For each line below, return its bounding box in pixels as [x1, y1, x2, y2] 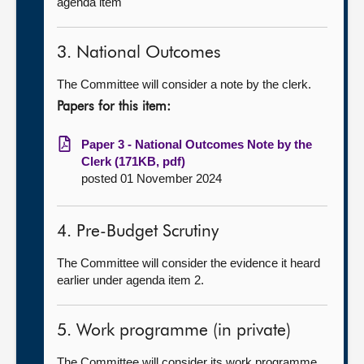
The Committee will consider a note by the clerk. [57, 77, 311, 91]
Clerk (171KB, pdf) [81, 154, 185, 168]
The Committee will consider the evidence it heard [57, 256, 320, 270]
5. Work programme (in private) [57, 323, 291, 340]
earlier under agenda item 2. [57, 273, 204, 287]
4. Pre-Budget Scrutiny [57, 223, 219, 240]
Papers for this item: [57, 101, 171, 114]
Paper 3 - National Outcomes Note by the [81, 137, 312, 151]
